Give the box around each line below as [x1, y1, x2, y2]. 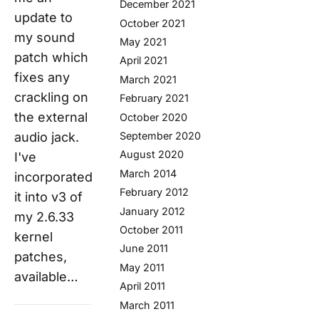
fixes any [14, 70, 70, 85]
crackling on [14, 90, 88, 105]
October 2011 [120, 223, 183, 236]
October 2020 [120, 110, 187, 123]
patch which [14, 50, 88, 66]
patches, [14, 249, 67, 265]
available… [14, 269, 78, 285]
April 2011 [120, 280, 165, 293]
